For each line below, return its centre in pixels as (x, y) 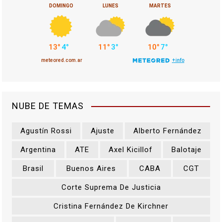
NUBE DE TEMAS (48, 106)
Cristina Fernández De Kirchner (111, 206)
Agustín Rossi (46, 131)
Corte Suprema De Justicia (111, 187)
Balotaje (186, 149)
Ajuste (102, 131)
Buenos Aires (91, 168)
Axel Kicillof (130, 149)
